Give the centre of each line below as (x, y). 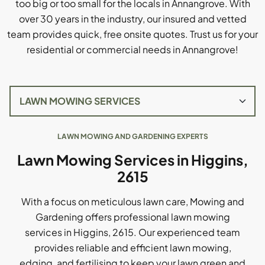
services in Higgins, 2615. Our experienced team (132, 232)
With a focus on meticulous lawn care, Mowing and (132, 201)
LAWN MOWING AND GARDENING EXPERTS (132, 136)
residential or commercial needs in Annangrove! (132, 49)
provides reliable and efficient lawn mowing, (132, 248)
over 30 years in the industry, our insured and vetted (132, 19)
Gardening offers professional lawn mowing (132, 217)
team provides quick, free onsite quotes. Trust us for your (132, 34)
